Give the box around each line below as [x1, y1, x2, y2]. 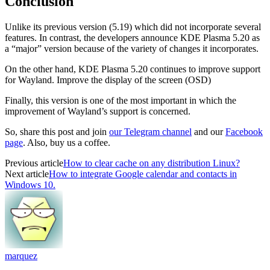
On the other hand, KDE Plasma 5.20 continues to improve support [5, 64, 260, 75]
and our [192, 127, 225, 137]
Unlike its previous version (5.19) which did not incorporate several [5, 22, 261, 33]
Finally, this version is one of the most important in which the [5, 95, 236, 106]
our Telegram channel [109, 127, 192, 137]
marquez [5, 251, 37, 262]
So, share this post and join [5, 127, 109, 137]
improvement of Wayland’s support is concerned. [5, 106, 190, 117]
